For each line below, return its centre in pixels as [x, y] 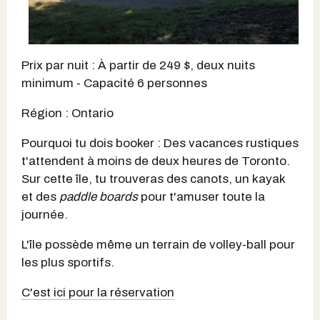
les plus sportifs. [68, 262]
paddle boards [97, 197]
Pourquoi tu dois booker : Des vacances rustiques [160, 143]
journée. [45, 215]
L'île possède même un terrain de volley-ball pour [158, 245]
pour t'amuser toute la [201, 197]
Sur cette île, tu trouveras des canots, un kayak [153, 179]
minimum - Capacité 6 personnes [114, 83]
